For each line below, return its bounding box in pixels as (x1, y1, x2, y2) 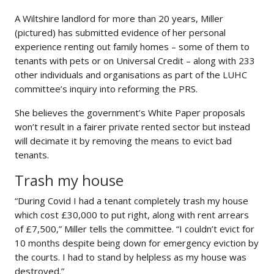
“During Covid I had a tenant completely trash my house (15, 194, 248, 207)
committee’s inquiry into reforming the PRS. (15, 83, 198, 95)
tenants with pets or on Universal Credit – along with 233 (15, 54, 255, 67)
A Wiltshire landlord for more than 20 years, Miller (15, 12, 223, 25)
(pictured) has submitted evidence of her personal (15, 26, 226, 39)
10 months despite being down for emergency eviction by (15, 237, 259, 250)
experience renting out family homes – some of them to (15, 40, 250, 53)
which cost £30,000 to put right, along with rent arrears (15, 209, 249, 221)
